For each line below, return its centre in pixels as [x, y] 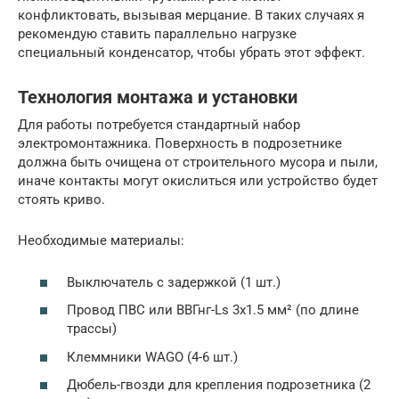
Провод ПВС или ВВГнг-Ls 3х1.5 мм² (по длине [213, 310]
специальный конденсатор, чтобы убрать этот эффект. [191, 53]
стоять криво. [61, 200]
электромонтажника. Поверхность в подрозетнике [180, 144]
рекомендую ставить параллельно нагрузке [157, 34]
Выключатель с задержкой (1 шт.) [174, 282]
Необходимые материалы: [101, 241]
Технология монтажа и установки [158, 98]
